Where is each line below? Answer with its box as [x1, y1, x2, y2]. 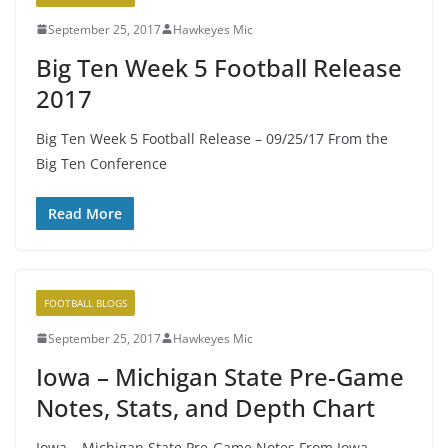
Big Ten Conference [36, 153, 167, 173]
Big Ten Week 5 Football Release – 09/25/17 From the [36, 128, 388, 148]
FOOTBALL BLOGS [44, 295, 127, 310]
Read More [48, 203, 122, 223]
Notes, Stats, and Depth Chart [36, 390, 375, 424]
